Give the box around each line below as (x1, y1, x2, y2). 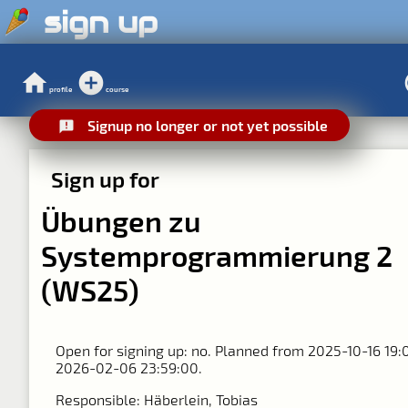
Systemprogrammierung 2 (40, 237, 393, 272)
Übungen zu (40, 202, 201, 238)
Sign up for (51, 165, 159, 192)
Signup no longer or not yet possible (87, 117, 329, 134)
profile (48, 84, 72, 94)
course (106, 84, 129, 94)
